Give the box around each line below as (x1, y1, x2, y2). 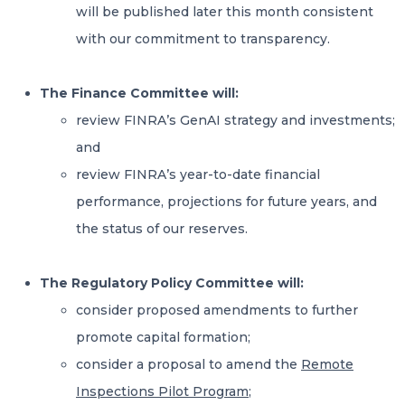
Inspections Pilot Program (76, 383, 249, 400)
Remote (301, 356, 353, 372)
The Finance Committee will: (40, 85, 239, 101)
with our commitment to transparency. (76, 31, 334, 47)
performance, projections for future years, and (76, 193, 377, 210)
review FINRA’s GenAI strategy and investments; (76, 112, 395, 128)
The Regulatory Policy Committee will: (40, 275, 304, 291)
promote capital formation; (76, 329, 250, 345)
